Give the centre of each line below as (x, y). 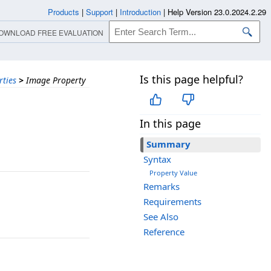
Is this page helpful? (191, 79)
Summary (168, 144)
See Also (161, 217)
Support (100, 12)
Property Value (173, 173)
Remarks (162, 187)
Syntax (157, 159)
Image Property (56, 80)
